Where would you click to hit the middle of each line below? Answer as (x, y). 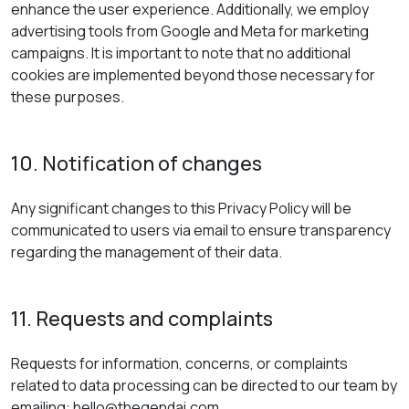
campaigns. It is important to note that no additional (181, 53)
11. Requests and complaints (142, 319)
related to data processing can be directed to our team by (204, 385)
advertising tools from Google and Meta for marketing (190, 31)
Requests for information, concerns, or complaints (179, 363)
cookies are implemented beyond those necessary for (193, 75)
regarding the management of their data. (147, 252)
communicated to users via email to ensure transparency (201, 230)
